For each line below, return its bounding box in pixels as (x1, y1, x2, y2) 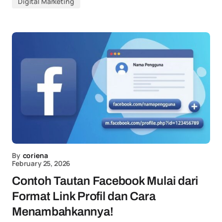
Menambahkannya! (12, 205, 113, 218)
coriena (22, 151, 48, 160)
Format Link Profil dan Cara (12, 190, 156, 203)
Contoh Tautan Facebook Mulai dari (12, 174, 199, 187)
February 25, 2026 (12, 159, 71, 168)
